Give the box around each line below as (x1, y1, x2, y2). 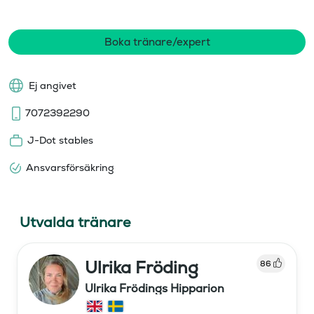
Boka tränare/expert (104, 34, 210, 48)
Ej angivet (29, 78, 76, 92)
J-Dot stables (27, 133, 93, 146)
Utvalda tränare (20, 212, 131, 231)
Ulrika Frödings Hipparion (85, 280, 224, 296)
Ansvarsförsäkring (26, 161, 114, 174)
